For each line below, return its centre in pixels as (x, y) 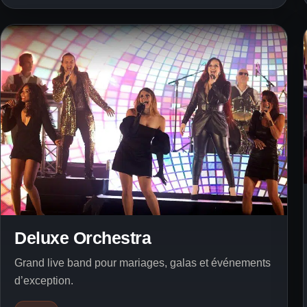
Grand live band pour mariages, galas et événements (143, 263)
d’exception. (44, 281)
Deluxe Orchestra (83, 238)
